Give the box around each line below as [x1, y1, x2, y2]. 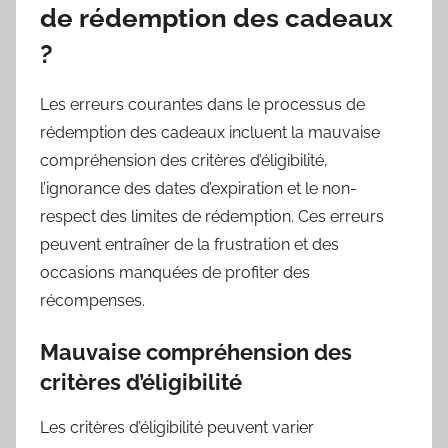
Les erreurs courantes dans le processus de [40, 95, 365, 115]
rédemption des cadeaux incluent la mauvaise [40, 123, 380, 143]
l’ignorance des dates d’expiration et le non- [40, 179, 357, 199]
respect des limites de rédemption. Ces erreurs [40, 207, 384, 227]
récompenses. [40, 291, 145, 311]
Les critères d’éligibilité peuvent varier [40, 417, 314, 437]
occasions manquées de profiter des [40, 263, 310, 283]
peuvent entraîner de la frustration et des [40, 235, 339, 255]
